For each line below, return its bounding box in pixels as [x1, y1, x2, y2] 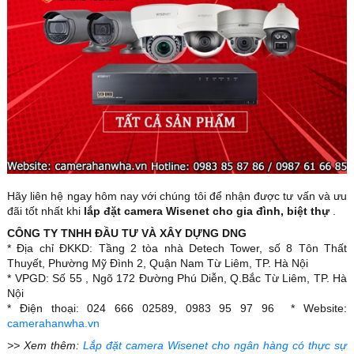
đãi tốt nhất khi [7, 205, 84, 218]
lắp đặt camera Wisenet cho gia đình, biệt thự [84, 205, 330, 218]
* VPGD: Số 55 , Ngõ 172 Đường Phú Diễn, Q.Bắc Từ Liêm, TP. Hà [7, 272, 347, 285]
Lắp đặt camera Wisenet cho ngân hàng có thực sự [83, 339, 347, 352]
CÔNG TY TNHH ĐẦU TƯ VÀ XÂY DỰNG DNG [7, 227, 247, 240]
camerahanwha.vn [7, 317, 100, 330]
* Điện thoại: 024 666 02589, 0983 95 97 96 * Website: [7, 302, 347, 315]
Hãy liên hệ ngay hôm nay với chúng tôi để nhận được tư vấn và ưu [7, 190, 347, 203]
